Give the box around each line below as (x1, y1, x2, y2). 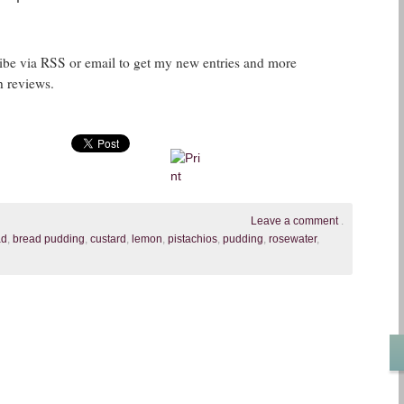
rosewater (269, 232, 317, 245)
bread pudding (13, 232, 85, 245)
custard (90, 232, 126, 245)
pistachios (168, 232, 217, 245)
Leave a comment (251, 214, 339, 227)
